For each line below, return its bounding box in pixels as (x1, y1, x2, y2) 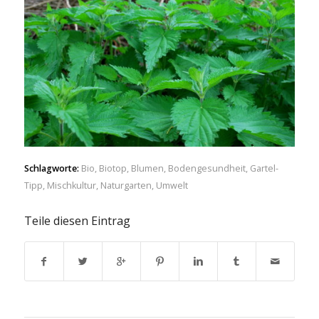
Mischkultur (46, 179, 96, 192)
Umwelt (155, 179, 188, 192)
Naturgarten (100, 179, 152, 192)
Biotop (98, 162, 127, 175)
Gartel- (249, 162, 278, 175)
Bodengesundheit (167, 162, 246, 175)
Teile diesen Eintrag (23, 213, 130, 229)
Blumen (130, 162, 164, 175)
